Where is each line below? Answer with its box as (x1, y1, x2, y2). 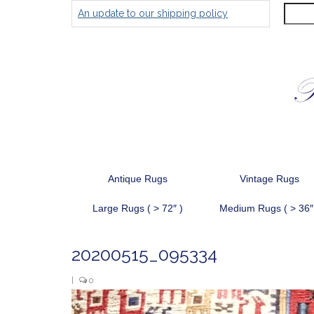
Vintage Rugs (239, 173, 299, 184)
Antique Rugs (107, 173, 168, 184)
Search (269, 4, 305, 18)
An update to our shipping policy (78, 8, 228, 19)
